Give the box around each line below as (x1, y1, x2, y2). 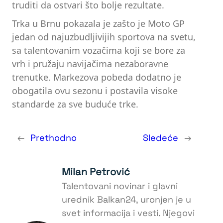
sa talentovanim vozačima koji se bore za (12, 44, 185, 57)
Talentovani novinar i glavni (62, 180, 178, 192)
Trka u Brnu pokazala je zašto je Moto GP (12, 17, 185, 30)
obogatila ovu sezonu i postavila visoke (12, 85, 178, 97)
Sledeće (143, 132, 178, 144)
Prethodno (30, 132, 77, 144)
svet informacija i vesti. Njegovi (62, 207, 195, 219)
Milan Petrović (62, 165, 130, 179)
